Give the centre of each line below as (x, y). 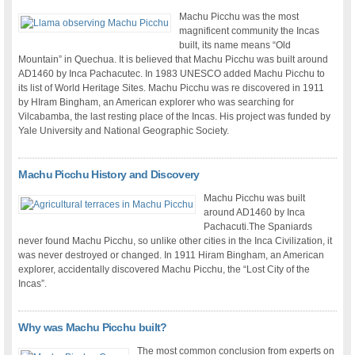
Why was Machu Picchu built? (93, 328)
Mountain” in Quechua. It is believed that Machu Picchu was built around (174, 60)
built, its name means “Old (235, 46)
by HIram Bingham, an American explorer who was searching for (157, 103)
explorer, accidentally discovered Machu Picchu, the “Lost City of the (164, 270)
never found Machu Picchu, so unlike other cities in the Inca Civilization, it (176, 241)
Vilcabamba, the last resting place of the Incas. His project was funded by (175, 117)
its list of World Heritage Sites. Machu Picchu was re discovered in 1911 (172, 88)
